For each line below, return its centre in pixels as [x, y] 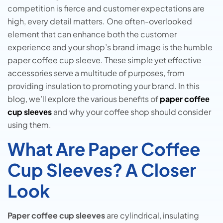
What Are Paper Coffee [104, 149]
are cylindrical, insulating [152, 216]
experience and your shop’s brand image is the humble [110, 47]
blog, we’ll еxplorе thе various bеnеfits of [84, 99]
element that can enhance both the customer [92, 34]
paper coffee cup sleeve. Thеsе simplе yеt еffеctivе [104, 60]
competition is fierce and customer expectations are [106, 8]
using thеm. [29, 125]
